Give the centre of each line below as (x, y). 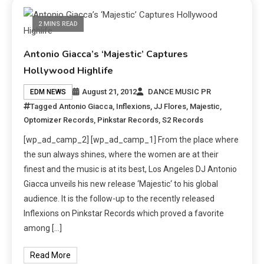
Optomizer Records (59, 120)
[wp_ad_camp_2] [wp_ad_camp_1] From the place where (131, 140)
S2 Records (183, 120)
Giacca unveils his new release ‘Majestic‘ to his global (121, 184)
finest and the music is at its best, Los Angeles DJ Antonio (131, 169)
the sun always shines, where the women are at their (121, 154)
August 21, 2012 (110, 92)
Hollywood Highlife (69, 71)
